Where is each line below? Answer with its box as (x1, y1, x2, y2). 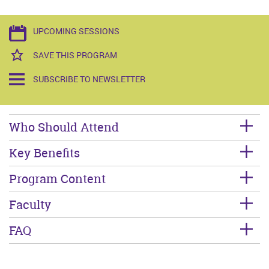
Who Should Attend (9, 119, 119, 136)
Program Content (9, 171, 106, 187)
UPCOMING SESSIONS (33, 25, 119, 37)
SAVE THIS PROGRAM (33, 49, 117, 61)
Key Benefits (9, 145, 80, 162)
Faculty (9, 196, 51, 213)
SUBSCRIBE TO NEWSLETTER (33, 73, 145, 85)
